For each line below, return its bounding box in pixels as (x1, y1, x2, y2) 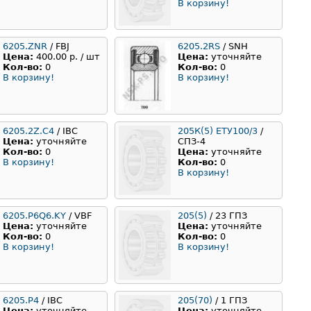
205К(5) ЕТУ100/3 (178, 126, 258, 137)
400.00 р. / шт (36, 51, 100, 62)
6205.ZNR (3, 41, 47, 52)
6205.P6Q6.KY (3, 210, 66, 221)
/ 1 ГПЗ (212, 295, 247, 306)
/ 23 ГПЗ (207, 210, 247, 221)
